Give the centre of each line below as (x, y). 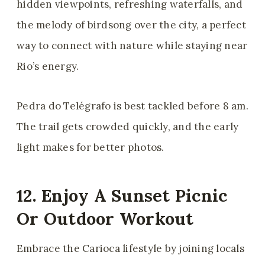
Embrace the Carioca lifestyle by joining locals (130, 249)
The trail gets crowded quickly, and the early (128, 127)
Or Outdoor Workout (105, 218)
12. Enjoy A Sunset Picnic (122, 195)
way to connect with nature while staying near (132, 46)
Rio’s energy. (49, 67)
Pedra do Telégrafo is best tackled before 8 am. (132, 106)
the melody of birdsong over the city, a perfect (131, 25)
